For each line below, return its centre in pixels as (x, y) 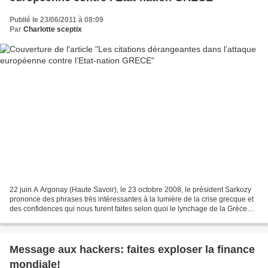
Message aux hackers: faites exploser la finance (132, 249)
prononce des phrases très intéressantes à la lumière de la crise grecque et (132, 199)
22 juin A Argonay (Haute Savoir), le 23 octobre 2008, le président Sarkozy (130, 189)
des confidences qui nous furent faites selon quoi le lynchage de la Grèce (128, 208)
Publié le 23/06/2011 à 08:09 (57, 20)
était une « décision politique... (59, 218)
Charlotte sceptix (53, 30)
